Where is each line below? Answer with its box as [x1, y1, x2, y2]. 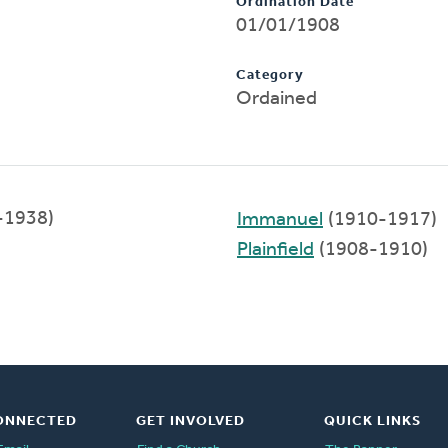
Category [236, 67, 304, 83]
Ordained [236, 88, 317, 109]
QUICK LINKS [323, 413, 421, 429]
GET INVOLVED [135, 413, 245, 429]
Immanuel [237, 209, 323, 230]
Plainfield [237, 239, 314, 260]
